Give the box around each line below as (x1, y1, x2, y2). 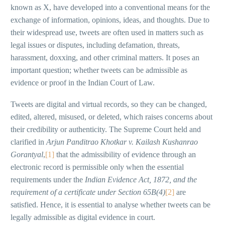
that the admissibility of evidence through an (54, 150, 196, 159)
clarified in (11, 137, 46, 146)
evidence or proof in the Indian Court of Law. (11, 78, 155, 87)
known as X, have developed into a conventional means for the (11, 3, 210, 12)
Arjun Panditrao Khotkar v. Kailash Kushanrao (46, 137, 198, 146)
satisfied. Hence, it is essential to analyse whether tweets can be (11, 200, 210, 209)
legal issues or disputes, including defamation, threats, (11, 41, 180, 50)
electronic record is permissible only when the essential (11, 162, 184, 171)
